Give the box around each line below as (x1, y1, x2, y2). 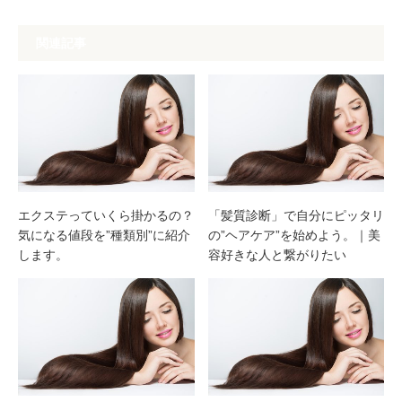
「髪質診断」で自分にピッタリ (207, 207, 384, 223)
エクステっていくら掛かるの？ (18, 207, 194, 223)
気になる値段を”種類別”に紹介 (18, 227, 190, 242)
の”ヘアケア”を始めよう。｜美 (207, 227, 380, 242)
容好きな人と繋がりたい (207, 247, 346, 262)
